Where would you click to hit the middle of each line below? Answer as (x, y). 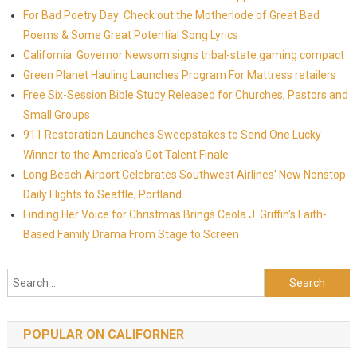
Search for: (292, 278)
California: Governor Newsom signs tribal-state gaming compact (183, 55)
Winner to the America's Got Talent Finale (126, 155)
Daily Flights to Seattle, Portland (102, 194)
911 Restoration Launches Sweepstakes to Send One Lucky (172, 135)
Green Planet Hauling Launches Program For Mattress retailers (179, 75)
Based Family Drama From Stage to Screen (131, 234)
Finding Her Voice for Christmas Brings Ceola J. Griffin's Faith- (175, 214)
